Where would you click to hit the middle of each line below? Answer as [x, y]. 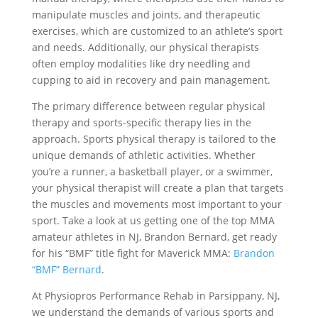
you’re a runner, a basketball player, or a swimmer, [152, 172]
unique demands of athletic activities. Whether [143, 155]
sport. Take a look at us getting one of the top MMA [153, 221]
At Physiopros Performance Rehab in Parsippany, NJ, [155, 296]
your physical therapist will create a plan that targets [158, 188]
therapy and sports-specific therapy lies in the [141, 123]
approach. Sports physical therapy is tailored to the [154, 139]
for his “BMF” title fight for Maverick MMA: [132, 253]
